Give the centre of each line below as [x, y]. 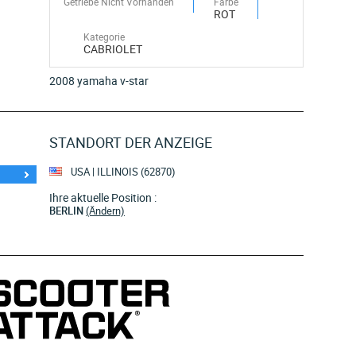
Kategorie [104, 37]
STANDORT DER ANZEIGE [131, 142]
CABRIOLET [113, 49]
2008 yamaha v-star [99, 81]
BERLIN [68, 211]
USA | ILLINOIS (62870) [122, 172]
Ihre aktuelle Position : [103, 197]
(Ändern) [105, 211]
